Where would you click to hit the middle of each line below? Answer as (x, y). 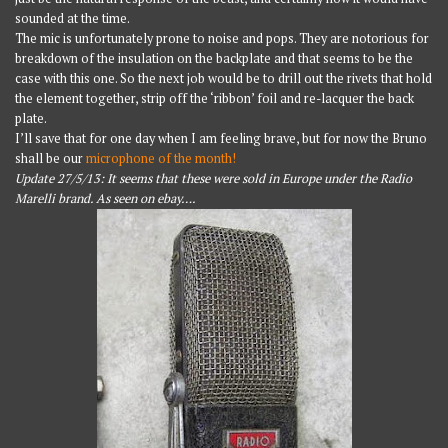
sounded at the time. (73, 19)
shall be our (51, 159)
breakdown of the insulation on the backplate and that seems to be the (214, 59)
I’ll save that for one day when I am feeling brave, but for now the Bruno (221, 139)
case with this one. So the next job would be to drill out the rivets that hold (224, 79)
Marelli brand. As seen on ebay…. (106, 199)
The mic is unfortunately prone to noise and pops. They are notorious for (222, 39)
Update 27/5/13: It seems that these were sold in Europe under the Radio (214, 179)
